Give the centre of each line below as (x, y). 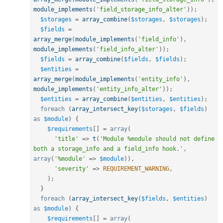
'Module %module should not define (157, 139)
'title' (66, 139)
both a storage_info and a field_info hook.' (108, 149)
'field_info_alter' (127, 49)
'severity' (72, 168)
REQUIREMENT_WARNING (136, 168)
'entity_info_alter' (129, 89)
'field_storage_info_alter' (141, 9)
